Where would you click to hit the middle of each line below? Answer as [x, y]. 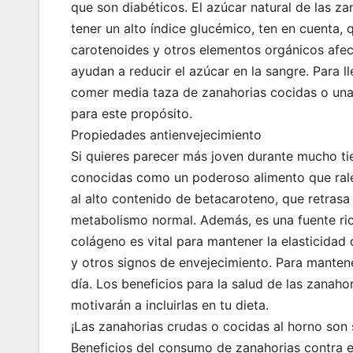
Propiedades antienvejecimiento [166, 135]
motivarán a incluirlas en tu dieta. [170, 305]
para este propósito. [132, 114]
